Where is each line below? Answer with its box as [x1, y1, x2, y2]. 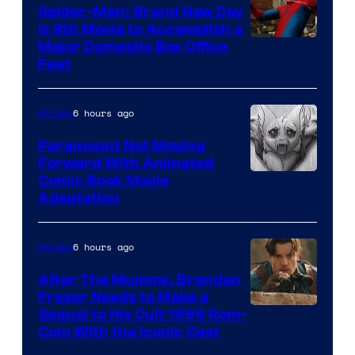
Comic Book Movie [38, 171, 169, 189]
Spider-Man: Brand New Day [38, 2, 243, 21]
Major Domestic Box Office [38, 37, 227, 55]
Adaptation [38, 189, 120, 207]
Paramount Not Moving [38, 136, 205, 155]
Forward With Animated [38, 154, 214, 172]
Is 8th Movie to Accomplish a [38, 20, 242, 38]
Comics [250, 194, 301, 216]
